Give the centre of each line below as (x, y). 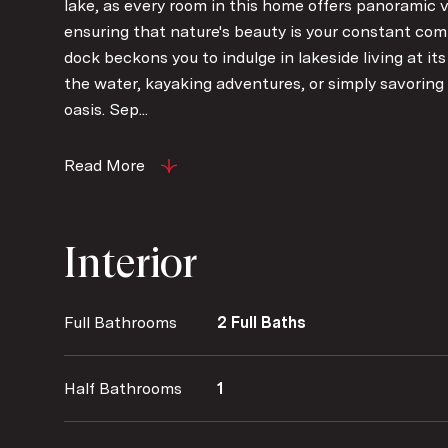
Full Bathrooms (120, 322)
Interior (130, 262)
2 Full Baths (261, 322)
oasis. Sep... (106, 109)
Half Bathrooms (123, 388)
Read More (104, 165)
